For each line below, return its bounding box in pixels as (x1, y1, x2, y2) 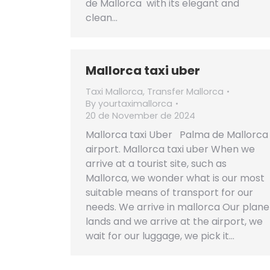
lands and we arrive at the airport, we (86, 215, 263, 228)
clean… (86, 11, 118, 25)
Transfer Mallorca (147, 86, 224, 98)
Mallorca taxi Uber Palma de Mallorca (86, 128, 268, 142)
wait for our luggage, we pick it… (86, 229, 234, 243)
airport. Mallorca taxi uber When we (86, 142, 255, 156)
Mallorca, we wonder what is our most (86, 171, 265, 185)
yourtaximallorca (98, 98, 172, 110)
